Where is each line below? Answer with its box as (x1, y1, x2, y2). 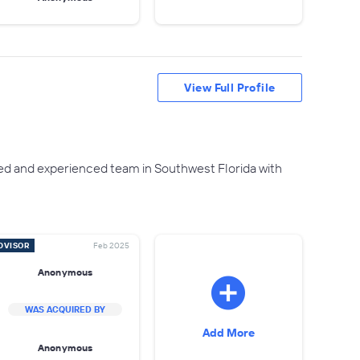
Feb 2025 (92, 240, 129, 251)
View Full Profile (184, 80, 276, 95)
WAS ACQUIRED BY (25, 304, 106, 315)
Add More (202, 325, 255, 340)
